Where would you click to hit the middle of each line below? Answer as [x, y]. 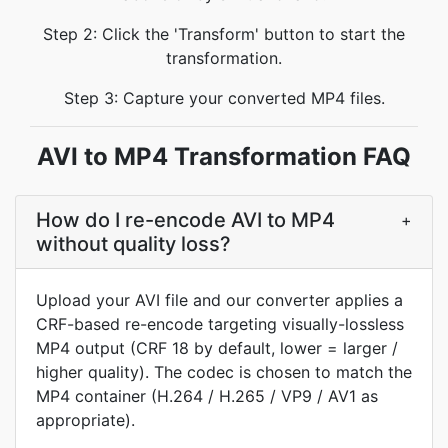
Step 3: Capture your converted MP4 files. [224, 98]
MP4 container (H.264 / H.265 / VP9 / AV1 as [207, 396]
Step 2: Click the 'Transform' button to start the [224, 34]
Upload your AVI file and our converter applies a [219, 300]
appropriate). [85, 420]
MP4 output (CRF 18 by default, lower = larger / [217, 348]
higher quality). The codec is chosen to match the [224, 372]
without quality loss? [133, 244]
